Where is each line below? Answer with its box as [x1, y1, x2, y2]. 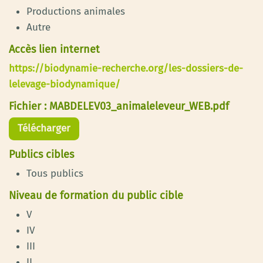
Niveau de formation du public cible [9, 188, 183, 202]
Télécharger [18, 122, 70, 134]
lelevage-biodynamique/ [9, 77, 120, 90]
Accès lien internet [9, 42, 100, 56]
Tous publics [26, 167, 83, 180]
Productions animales [26, 5, 125, 18]
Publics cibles [9, 147, 74, 161]
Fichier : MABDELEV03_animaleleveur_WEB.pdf [9, 99, 229, 113]
